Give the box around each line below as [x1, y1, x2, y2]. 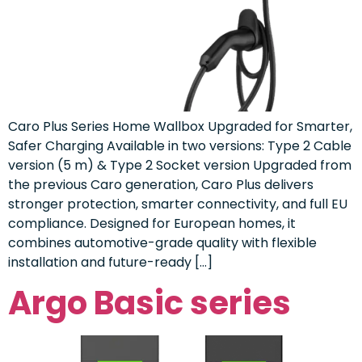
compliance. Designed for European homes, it [8, 213, 296, 233]
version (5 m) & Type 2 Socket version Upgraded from [8, 155, 351, 175]
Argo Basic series [8, 280, 291, 326]
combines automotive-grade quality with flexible [8, 233, 317, 252]
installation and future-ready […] [8, 252, 213, 271]
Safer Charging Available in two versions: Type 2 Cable [8, 136, 351, 155]
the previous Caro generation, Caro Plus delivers [8, 175, 314, 194]
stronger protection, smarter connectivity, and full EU [8, 194, 347, 213]
